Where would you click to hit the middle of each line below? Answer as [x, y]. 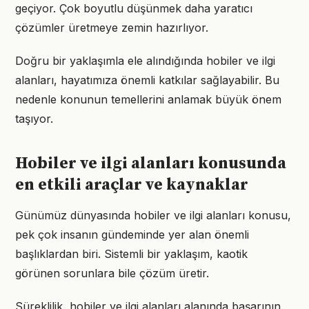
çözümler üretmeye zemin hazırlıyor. [112, 28]
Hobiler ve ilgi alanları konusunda [151, 163]
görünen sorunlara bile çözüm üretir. [112, 273]
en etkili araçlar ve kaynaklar [132, 185]
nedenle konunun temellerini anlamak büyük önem [148, 99]
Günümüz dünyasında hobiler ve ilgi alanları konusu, [153, 215]
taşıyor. [34, 119]
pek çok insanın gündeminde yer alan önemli [132, 235]
